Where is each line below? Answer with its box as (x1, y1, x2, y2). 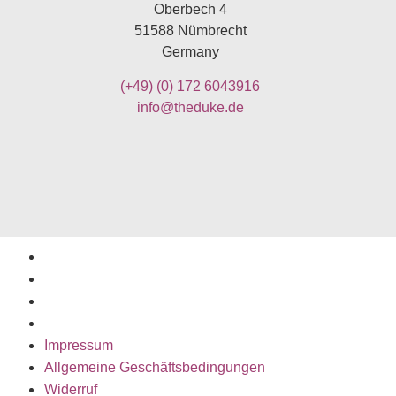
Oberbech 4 (153, 2, 227, 18)
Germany (161, 44, 219, 60)
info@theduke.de (136, 99, 244, 115)
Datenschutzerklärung (44, 316, 182, 331)
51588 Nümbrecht (133, 23, 247, 39)
